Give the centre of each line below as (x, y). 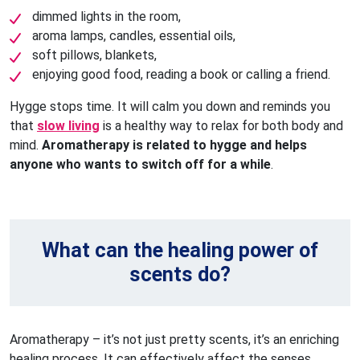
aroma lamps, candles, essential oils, (134, 35)
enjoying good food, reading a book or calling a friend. (181, 74)
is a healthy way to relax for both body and (221, 125)
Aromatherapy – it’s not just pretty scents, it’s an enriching (174, 339)
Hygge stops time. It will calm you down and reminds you (170, 106)
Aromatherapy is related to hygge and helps (174, 145)
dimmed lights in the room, (106, 16)
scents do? (180, 274)
